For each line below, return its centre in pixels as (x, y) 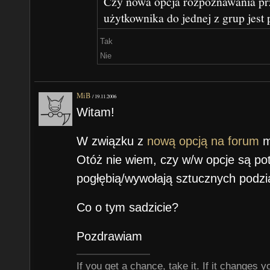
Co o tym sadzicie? (128, 207)
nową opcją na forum (203, 141)
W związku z (112, 141)
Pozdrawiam (110, 236)
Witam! (96, 112)
